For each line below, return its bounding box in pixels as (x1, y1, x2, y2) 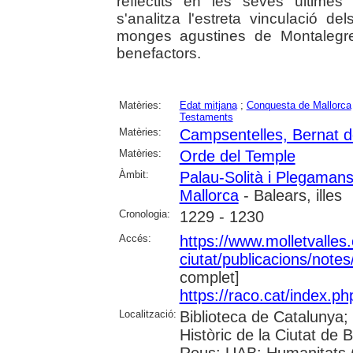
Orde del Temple (179, 147, 295, 165)
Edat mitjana (179, 98, 237, 111)
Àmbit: (118, 168, 149, 180)
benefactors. (116, 44, 201, 61)
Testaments (179, 110, 233, 123)
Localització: (118, 307, 176, 320)
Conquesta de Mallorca (246, 98, 351, 111)
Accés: (118, 232, 151, 244)
